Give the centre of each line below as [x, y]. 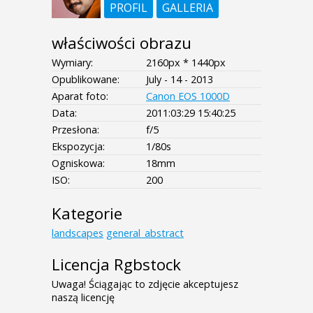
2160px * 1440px [186, 63]
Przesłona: [75, 130]
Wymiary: [72, 63]
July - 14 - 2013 [180, 80]
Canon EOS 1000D [188, 96]
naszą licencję [83, 298]
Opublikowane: [86, 80]
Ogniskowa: [78, 163]
